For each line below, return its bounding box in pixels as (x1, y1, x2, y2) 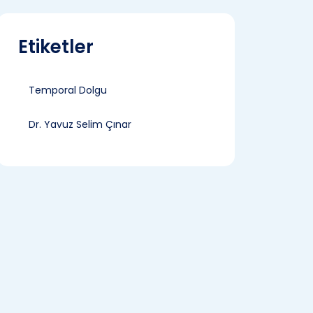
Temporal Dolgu (29, 83, 107, 97)
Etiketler (18, 34, 94, 59)
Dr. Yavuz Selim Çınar (29, 117, 131, 131)
